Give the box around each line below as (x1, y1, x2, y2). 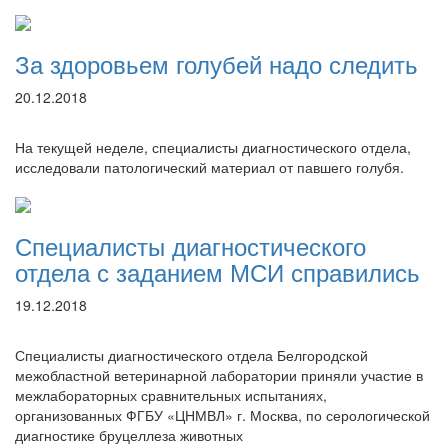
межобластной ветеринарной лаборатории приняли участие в (15, 365, 423, 385)
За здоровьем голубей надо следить (15, 46, 418, 81)
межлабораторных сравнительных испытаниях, (15, 385, 327, 405)
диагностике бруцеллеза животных (15, 425, 243, 445)
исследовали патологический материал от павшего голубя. (15, 157, 404, 177)
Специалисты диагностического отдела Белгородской (15, 345, 368, 365)
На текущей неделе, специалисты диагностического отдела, (15, 137, 411, 157)
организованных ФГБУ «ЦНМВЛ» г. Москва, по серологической (15, 405, 430, 425)
